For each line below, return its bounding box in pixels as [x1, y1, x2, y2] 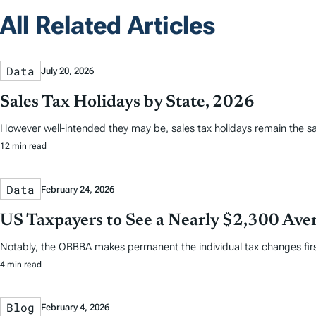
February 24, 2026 [41, 183, 114, 195]
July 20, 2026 [41, 66, 94, 77]
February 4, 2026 [41, 302, 109, 313]
